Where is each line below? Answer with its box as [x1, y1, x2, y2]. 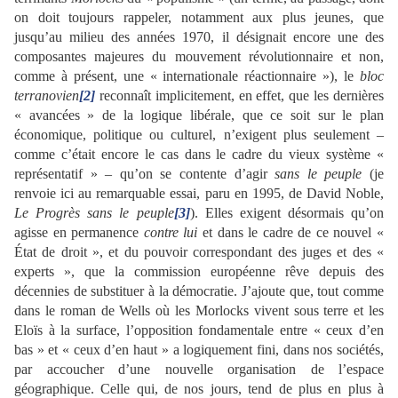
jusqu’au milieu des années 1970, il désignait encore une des [14, 28, 384, 44]
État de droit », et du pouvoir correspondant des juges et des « [14, 243, 384, 259]
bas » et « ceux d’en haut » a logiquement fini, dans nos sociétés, [14, 341, 384, 357]
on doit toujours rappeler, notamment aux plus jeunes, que [14, 9, 384, 25]
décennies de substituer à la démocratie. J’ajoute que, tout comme [14, 283, 384, 298]
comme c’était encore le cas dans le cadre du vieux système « [14, 146, 384, 162]
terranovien [14, 87, 79, 103]
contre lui [143, 224, 198, 240]
